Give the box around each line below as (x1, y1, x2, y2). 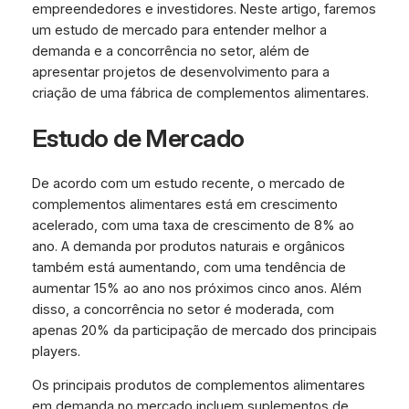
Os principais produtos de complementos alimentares (31, 377, 365, 394)
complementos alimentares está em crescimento (31, 195, 338, 213)
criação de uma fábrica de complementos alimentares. (31, 84, 369, 101)
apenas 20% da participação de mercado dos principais (31, 321, 377, 339)
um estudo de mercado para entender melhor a (31, 21, 327, 38)
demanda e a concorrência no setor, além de (31, 42, 309, 59)
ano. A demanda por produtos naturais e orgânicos (31, 237, 345, 255)
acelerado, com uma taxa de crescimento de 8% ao (31, 216, 354, 234)
